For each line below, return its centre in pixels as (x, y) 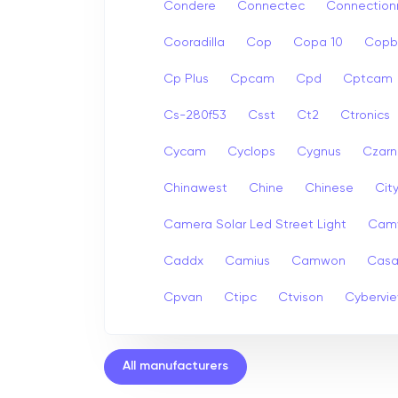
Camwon (318, 261)
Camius (247, 261)
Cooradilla (194, 42)
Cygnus (319, 151)
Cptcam (368, 79)
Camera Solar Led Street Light (255, 224)
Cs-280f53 (195, 115)
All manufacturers (175, 366)
